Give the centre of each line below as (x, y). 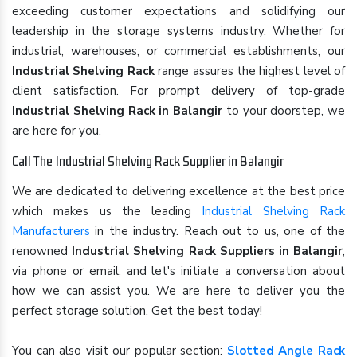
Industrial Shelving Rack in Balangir (117, 111)
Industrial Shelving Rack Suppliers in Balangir (208, 251)
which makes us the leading (107, 211)
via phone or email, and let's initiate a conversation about (178, 271)
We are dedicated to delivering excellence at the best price (178, 191)
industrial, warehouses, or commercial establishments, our (178, 51)
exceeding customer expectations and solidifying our (178, 11)
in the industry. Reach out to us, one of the (218, 231)
